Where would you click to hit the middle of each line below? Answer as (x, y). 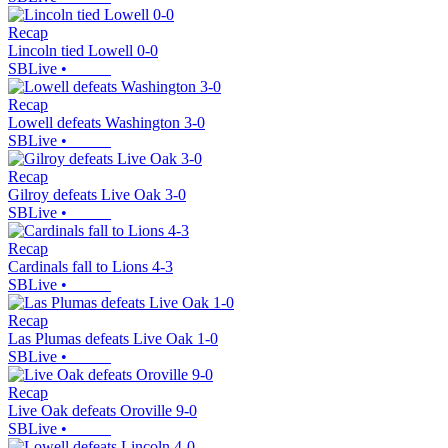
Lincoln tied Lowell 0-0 (83, 51)
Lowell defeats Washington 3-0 (106, 123)
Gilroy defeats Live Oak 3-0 (97, 195)
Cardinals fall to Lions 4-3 (90, 267)
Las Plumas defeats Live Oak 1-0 (113, 339)
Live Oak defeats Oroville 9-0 (102, 411)
